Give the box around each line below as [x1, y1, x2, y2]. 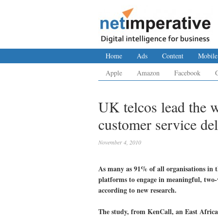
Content [162, 51, 183, 60]
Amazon [137, 68, 160, 77]
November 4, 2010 [98, 138, 141, 146]
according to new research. [98, 185, 177, 195]
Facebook [174, 68, 200, 77]
